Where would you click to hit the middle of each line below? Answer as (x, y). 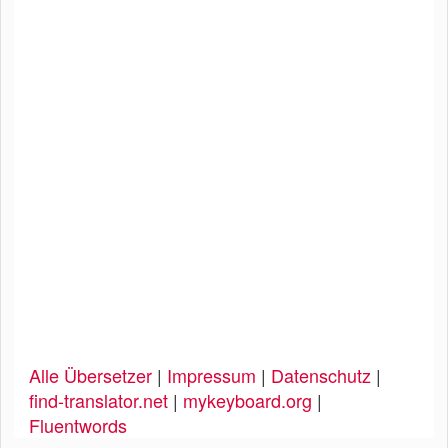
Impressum (211, 374)
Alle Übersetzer (90, 374)
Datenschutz (321, 374)
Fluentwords (78, 424)
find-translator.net (98, 399)
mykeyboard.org (247, 399)
